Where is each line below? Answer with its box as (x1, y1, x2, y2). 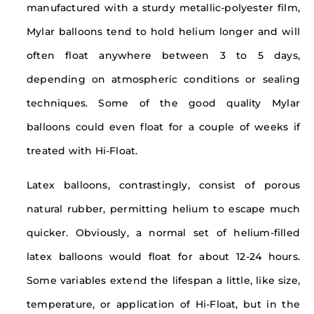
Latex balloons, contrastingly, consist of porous (27, 179, 300, 191)
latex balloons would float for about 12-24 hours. (27, 251, 300, 263)
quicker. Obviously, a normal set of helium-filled (27, 227, 300, 239)
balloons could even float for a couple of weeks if (27, 121, 300, 133)
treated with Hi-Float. (27, 145, 138, 157)
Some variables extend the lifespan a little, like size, (27, 275, 300, 287)
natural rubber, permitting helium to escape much (27, 203, 300, 215)
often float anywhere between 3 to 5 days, (27, 50, 300, 62)
